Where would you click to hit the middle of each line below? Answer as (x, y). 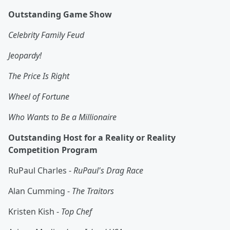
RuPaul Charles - (41, 171)
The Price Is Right (39, 76)
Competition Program (53, 150)
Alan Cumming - (40, 191)
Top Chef (76, 212)
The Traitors (93, 191)
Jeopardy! (25, 56)
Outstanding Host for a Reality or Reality (92, 138)
